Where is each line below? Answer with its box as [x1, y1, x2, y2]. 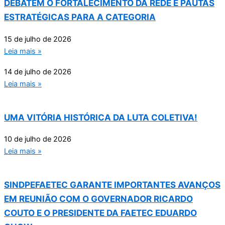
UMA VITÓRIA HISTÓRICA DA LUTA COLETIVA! [4, 111, 197, 123]
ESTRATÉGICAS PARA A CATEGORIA [4, 12, 156, 23]
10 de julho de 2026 [4, 134, 71, 144]
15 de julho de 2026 [4, 34, 71, 44]
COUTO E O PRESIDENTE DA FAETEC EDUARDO [4, 207, 197, 218]
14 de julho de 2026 [4, 67, 71, 76]
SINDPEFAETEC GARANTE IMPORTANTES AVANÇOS [4, 179, 220, 190]
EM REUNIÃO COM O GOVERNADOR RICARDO [4, 193, 193, 204]
